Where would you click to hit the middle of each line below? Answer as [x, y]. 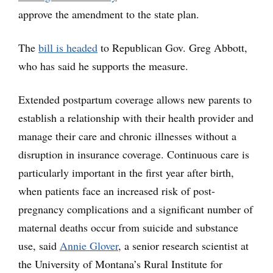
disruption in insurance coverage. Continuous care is [134, 154]
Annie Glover [89, 246]
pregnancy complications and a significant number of [136, 209]
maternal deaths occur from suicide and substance [128, 228]
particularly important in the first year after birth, [126, 173]
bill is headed [68, 48]
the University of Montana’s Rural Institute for [120, 264]
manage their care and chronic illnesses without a [127, 136]
